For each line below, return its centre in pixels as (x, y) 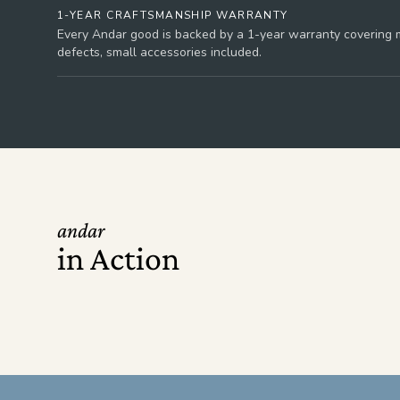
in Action (118, 258)
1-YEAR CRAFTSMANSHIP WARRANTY (173, 15)
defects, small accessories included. (159, 52)
